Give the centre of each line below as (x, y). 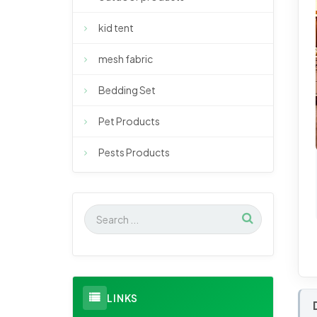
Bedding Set (127, 90)
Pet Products (129, 121)
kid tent (116, 28)
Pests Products (134, 152)
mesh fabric (126, 59)
